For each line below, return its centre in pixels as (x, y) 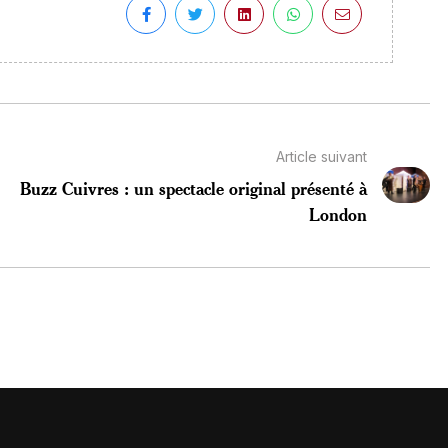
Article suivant (321, 156)
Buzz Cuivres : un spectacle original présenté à (193, 187)
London (337, 213)
